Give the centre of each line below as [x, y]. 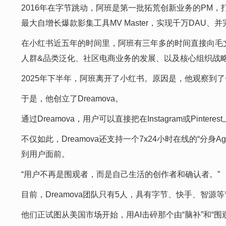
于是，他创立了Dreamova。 [72, 99]
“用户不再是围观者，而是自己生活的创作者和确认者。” [121, 174]
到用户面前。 [45, 154]
